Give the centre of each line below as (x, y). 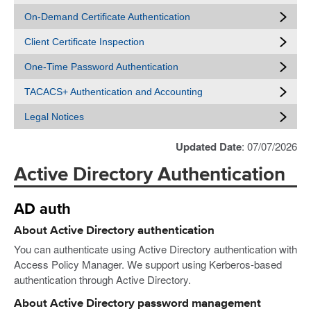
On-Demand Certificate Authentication (107, 17)
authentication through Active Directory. (102, 280)
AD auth (42, 209)
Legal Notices (54, 117)
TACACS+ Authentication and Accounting (114, 92)
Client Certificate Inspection (84, 42)
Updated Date (209, 146)
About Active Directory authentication (114, 230)
